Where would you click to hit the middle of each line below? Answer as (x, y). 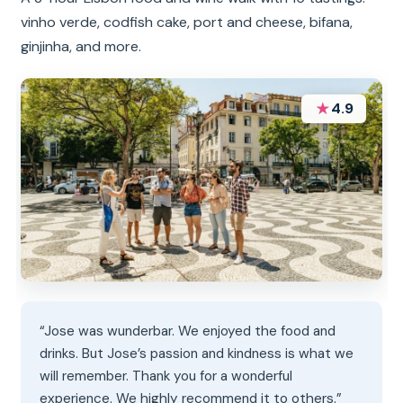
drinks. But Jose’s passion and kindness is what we (197, 353)
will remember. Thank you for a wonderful (166, 376)
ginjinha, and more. (81, 46)
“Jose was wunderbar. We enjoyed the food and (188, 331)
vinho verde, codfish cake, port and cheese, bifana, (187, 22)
